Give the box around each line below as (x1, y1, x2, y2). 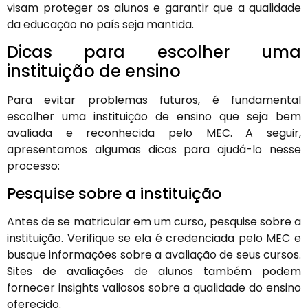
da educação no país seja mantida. (7, 16, 194, 32)
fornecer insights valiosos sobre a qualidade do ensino (7, 279, 301, 296)
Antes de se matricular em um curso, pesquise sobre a (7, 213, 301, 230)
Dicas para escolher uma (7, 41, 301, 64)
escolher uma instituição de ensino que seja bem (7, 109, 301, 125)
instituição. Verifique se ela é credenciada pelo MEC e (7, 230, 301, 246)
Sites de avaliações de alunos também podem (7, 263, 301, 279)
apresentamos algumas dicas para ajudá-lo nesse (7, 142, 301, 158)
